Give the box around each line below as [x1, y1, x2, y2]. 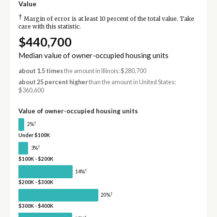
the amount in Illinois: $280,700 [62, 67, 146, 75]
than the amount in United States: [87, 78, 176, 86]
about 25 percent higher [18, 78, 88, 86]
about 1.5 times [18, 67, 63, 75]
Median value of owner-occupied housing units [18, 50, 169, 60]
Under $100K [18, 132, 50, 138]
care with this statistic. [18, 23, 81, 30]
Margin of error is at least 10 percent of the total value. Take [22, 15, 194, 22]
